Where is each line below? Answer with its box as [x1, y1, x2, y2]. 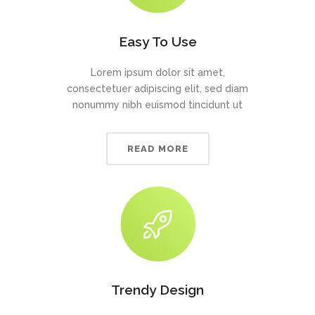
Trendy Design [111, 282, 204, 297]
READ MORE [127, 143, 188, 154]
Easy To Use [118, 34, 197, 49]
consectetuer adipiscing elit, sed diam [67, 83, 248, 94]
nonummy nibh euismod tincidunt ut [72, 99, 243, 110]
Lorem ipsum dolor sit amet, [90, 67, 225, 78]
